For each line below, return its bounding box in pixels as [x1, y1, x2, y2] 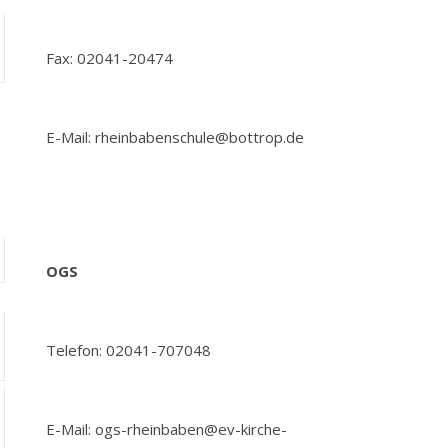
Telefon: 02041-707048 [46, 340, 211, 360]
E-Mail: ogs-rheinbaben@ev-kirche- [46, 419, 287, 439]
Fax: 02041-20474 [46, 48, 173, 68]
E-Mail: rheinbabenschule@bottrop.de [46, 127, 304, 147]
